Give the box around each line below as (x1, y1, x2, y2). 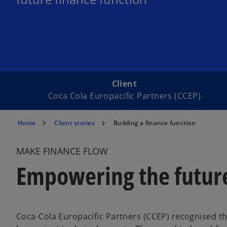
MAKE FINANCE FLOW (16, 145, 108, 157)
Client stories (54, 119, 95, 127)
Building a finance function (113, 119, 196, 127)
